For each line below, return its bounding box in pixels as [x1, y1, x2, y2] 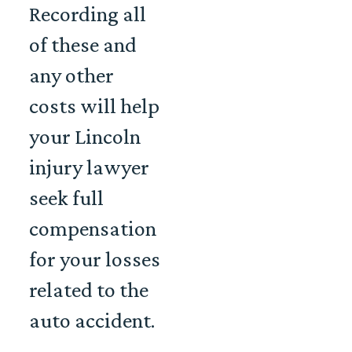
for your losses [29, 247, 160, 272]
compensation [29, 216, 156, 241]
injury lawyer [29, 155, 149, 180]
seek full [29, 185, 104, 211]
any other [29, 63, 114, 88]
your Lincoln [29, 124, 141, 149]
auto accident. [29, 308, 155, 333]
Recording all [29, 2, 146, 27]
